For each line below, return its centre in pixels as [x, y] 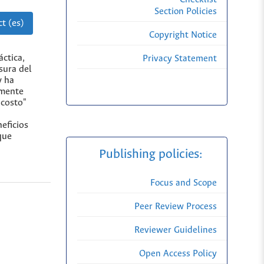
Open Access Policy [178, 254]
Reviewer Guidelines [176, 230]
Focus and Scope [184, 183]
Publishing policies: [152, 155]
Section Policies [186, 12]
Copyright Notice [183, 35]
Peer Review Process [176, 207]
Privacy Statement [180, 59]
